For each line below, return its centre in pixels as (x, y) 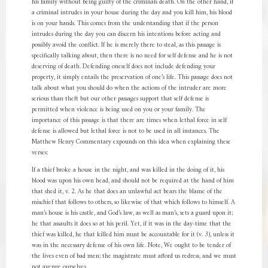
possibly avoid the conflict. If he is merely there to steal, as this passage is (126, 45)
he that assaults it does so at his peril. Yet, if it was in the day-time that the (131, 224)
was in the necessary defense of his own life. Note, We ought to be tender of (131, 246)
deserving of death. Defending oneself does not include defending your (123, 67)
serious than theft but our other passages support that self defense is (120, 99)
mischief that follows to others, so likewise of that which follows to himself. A (133, 202)
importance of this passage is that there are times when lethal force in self (129, 121)
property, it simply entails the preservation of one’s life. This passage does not (132, 77)
